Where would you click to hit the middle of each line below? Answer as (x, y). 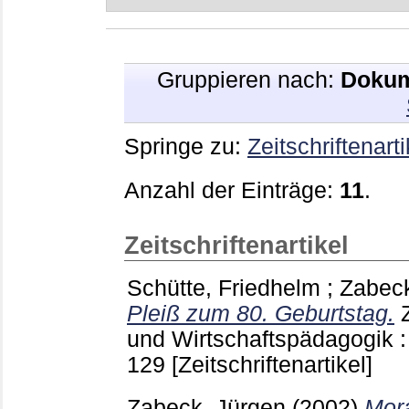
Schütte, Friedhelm (224, 288)
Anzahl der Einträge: (232, 190)
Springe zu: (186, 146)
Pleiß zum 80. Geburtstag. (261, 313)
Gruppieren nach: (249, 79)
